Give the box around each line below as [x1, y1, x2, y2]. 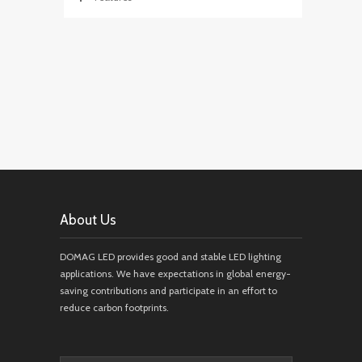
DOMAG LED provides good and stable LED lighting [60, 250, 281, 263]
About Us [60, 212, 116, 229]
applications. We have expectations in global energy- [60, 267, 291, 280]
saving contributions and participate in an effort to [60, 284, 277, 297]
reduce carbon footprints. [60, 301, 169, 314]
